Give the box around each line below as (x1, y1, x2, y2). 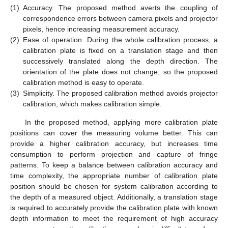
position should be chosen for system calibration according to (10, 182, 218, 190)
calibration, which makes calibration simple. (23, 100, 162, 108)
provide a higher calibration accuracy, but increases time (10, 139, 218, 148)
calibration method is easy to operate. (23, 78, 144, 87)
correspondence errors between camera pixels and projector (23, 14, 218, 23)
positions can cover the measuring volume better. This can (10, 128, 218, 137)
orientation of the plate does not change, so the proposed (23, 68, 218, 76)
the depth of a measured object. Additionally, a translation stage (10, 192, 218, 201)
